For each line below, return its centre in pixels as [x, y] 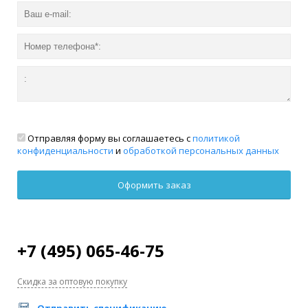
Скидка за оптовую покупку [72, 281]
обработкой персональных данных [201, 150]
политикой [216, 138]
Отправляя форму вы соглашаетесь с [109, 138]
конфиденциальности [65, 150]
